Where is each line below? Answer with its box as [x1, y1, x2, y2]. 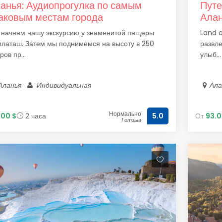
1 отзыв [120, 116, 141, 124]
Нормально [109, 110, 141, 118]
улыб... [200, 50, 221, 59]
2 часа [23, 111, 46, 121]
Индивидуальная [35, 80, 94, 90]
